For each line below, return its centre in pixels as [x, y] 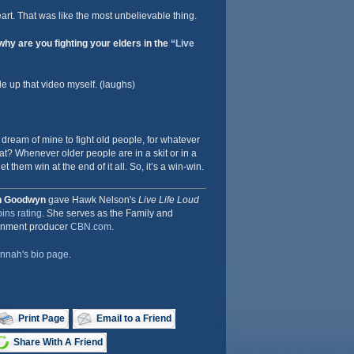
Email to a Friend [134, 318]
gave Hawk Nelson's [93, 200]
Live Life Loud [168, 200]
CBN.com [90, 227]
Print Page [41, 318]
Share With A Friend [58, 342]
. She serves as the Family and [107, 213]
